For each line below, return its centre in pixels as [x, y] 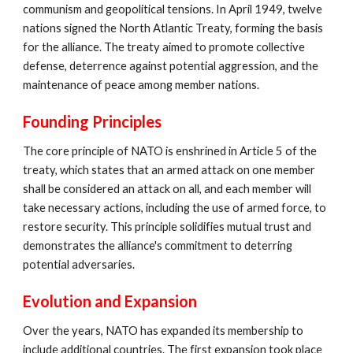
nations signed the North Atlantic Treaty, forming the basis [173, 28]
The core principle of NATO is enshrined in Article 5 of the [170, 150]
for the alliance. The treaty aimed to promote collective [164, 46]
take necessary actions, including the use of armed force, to [175, 207]
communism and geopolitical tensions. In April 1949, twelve [173, 9]
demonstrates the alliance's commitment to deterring [158, 245]
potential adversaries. [79, 264]
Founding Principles [93, 121]
